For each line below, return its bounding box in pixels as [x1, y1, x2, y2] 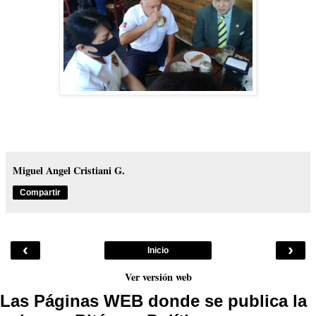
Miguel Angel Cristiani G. [13, 162, 125, 178]
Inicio [147, 245, 169, 255]
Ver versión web [124, 269, 192, 284]
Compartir [20, 187, 61, 197]
